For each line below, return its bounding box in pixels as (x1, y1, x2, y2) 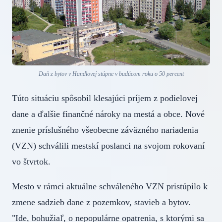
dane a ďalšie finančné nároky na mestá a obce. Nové (12, 109, 205, 119)
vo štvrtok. (12, 156, 73, 166)
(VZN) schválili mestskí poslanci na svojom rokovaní (12, 140, 205, 151)
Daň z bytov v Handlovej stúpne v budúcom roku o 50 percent (38, 70, 184, 77)
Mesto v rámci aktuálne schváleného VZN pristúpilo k (12, 181, 208, 191)
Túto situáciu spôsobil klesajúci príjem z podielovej (12, 93, 198, 103)
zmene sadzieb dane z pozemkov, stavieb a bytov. (12, 197, 191, 207)
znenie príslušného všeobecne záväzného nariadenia (12, 124, 198, 135)
